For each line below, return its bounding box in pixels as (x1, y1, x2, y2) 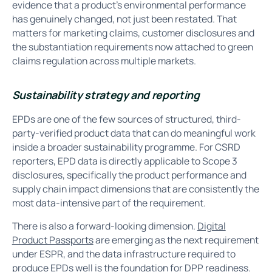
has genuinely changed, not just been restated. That (12, 12, 237, 25)
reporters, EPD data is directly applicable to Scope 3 (12, 154, 237, 168)
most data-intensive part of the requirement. (12, 195, 208, 209)
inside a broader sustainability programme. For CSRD (12, 140, 240, 154)
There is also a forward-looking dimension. (12, 219, 197, 233)
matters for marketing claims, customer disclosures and (12, 25, 254, 39)
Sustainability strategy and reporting (12, 87, 200, 102)
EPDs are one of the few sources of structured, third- (12, 112, 241, 126)
